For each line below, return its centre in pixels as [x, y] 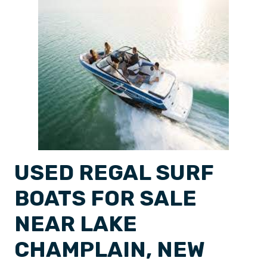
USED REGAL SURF [114, 173]
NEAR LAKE [76, 224]
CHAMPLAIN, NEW [110, 249]
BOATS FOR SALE [105, 198]
